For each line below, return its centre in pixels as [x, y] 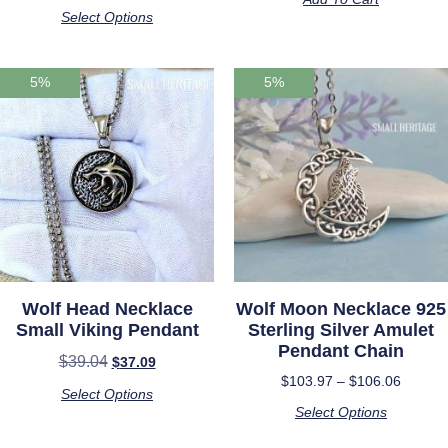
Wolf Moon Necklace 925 [341, 308]
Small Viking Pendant [107, 329]
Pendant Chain [341, 350]
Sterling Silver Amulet [341, 329]
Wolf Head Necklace [107, 308]
